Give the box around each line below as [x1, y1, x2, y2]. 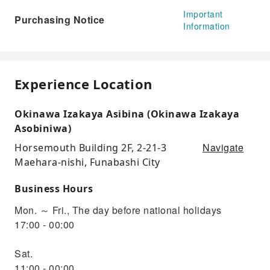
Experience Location [14, 74, 152, 93]
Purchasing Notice [14, 12, 105, 27]
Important [183, 7, 223, 20]
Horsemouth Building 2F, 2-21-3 [14, 140, 166, 154]
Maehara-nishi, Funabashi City [14, 155, 160, 169]
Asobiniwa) [14, 121, 71, 135]
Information [183, 19, 230, 32]
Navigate [202, 140, 243, 154]
